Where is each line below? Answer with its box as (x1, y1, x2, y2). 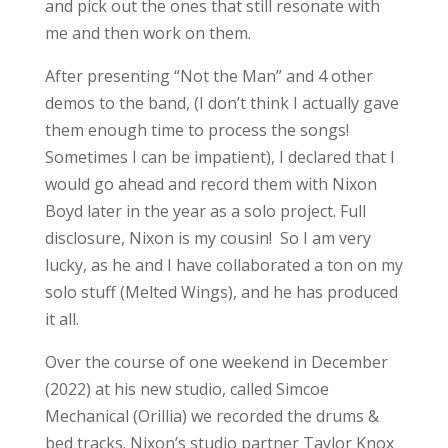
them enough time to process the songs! (44, 118, 349, 141)
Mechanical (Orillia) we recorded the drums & (44, 404, 379, 427)
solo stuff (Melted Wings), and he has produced (44, 280, 398, 303)
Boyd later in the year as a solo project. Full (44, 199, 366, 222)
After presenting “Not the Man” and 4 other (44, 64, 373, 87)
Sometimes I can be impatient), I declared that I (44, 145, 395, 168)
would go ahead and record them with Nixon (44, 172, 377, 195)
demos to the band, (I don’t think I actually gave (44, 91, 399, 114)
